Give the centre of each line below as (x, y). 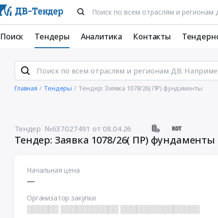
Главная (26, 88)
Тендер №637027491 (53, 128)
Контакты (152, 36)
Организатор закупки (61, 198)
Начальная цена (53, 170)
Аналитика (101, 36)
